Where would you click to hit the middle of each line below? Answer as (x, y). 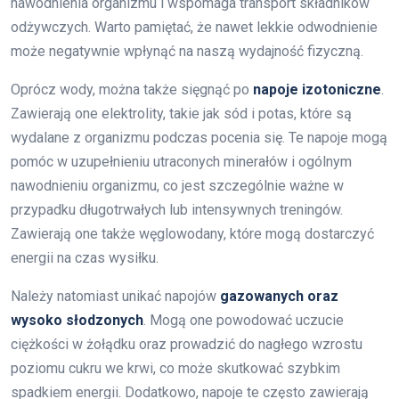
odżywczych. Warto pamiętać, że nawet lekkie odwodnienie (194, 28)
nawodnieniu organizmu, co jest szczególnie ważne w (177, 186)
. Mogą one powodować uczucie (244, 321)
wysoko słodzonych (77, 321)
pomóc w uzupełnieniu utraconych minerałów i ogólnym (181, 162)
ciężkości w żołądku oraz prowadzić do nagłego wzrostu (187, 345)
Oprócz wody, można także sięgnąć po (132, 90)
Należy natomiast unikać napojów (115, 297)
